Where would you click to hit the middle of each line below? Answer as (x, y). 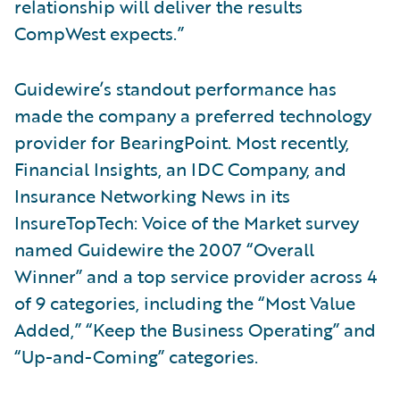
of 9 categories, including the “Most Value (185, 303)
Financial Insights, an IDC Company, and (180, 169)
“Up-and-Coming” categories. (136, 356)
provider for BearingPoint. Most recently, (182, 142)
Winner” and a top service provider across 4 (196, 276)
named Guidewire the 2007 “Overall (164, 249)
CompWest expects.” (99, 33)
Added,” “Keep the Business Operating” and (195, 329)
